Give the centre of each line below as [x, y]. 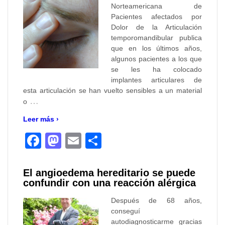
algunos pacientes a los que [156, 59]
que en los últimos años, [156, 48]
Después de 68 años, [156, 200]
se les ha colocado [156, 69]
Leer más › [41, 119]
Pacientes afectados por [156, 16]
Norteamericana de [156, 6]
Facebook [77, 140]
